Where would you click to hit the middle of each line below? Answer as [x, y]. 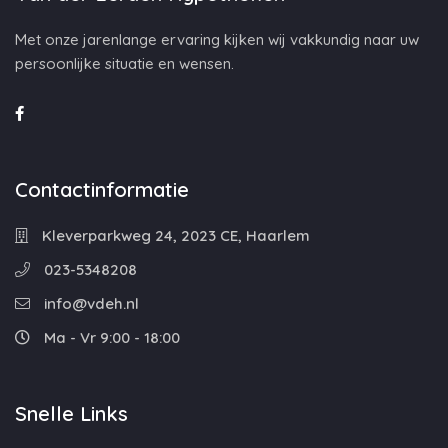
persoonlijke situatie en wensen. [124, 63]
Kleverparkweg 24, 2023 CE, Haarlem [174, 235]
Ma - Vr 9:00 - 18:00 [110, 337]
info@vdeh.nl [89, 303]
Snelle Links [71, 413]
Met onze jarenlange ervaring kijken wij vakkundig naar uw [217, 39]
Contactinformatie [102, 189]
